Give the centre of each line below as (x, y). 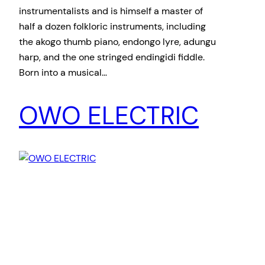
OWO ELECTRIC (109, 115)
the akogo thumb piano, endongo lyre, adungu (117, 41)
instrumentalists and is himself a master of (111, 11)
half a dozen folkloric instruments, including (112, 26)
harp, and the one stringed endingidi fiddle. (112, 57)
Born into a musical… (63, 72)
